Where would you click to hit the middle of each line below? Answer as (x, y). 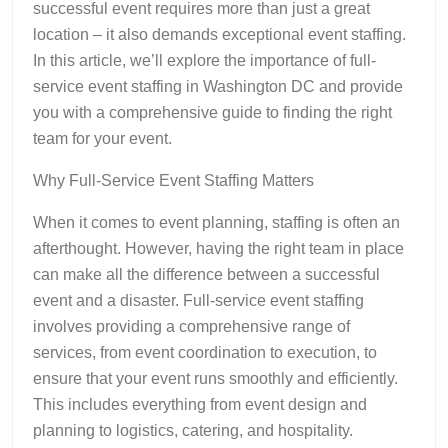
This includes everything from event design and (200, 404)
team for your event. (102, 138)
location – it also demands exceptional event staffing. (219, 34)
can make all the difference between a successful (206, 274)
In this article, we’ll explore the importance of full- (204, 60)
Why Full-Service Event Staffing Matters (173, 180)
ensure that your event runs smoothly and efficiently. (215, 378)
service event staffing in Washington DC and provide (218, 86)
